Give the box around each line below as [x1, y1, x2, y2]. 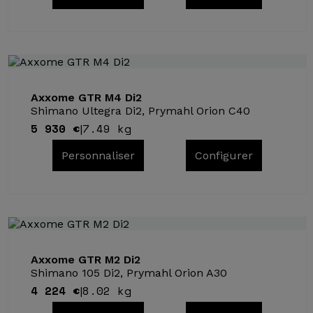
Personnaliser [61, 149, 135, 162]
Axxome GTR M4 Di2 [31, 91, 143, 104]
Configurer [195, 149, 254, 162]
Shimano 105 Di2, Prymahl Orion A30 [31, 266, 228, 279]
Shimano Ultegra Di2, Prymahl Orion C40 [31, 104, 251, 117]
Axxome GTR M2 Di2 [31, 253, 141, 266]
